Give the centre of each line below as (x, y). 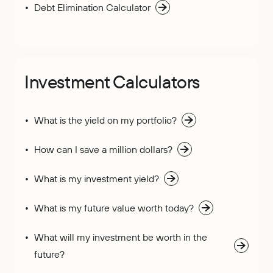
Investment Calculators (112, 82)
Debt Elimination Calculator (92, 7)
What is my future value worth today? (114, 208)
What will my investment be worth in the (121, 237)
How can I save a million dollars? (103, 149)
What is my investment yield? (97, 179)
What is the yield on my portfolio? (105, 120)
